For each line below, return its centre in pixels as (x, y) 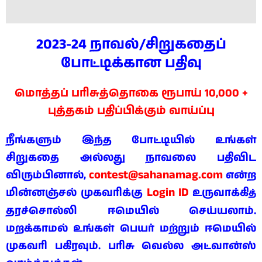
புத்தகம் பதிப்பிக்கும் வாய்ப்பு (131, 111)
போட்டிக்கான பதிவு (131, 63)
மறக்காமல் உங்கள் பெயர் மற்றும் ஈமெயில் (131, 229)
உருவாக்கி (218, 193)
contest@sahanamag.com (156, 175)
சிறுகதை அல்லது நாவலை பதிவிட (131, 158)
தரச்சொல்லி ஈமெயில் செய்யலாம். (131, 211)
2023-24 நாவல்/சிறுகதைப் (131, 45)
